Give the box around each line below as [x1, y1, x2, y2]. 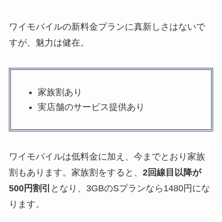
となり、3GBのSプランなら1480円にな [50, 183, 210, 194]
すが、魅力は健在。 [8, 37, 89, 48]
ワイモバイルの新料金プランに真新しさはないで [8, 21, 205, 32]
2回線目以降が [142, 167, 201, 178]
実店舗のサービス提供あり [37, 102, 145, 112]
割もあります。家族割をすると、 [8, 167, 143, 178]
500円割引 [8, 183, 51, 194]
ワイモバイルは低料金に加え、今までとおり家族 [8, 152, 205, 162]
